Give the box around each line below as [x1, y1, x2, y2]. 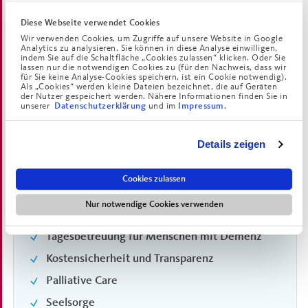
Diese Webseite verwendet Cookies [20, 16, 160, 28]
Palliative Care [46, 272, 118, 287]
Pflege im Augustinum [30, 111, 147, 127]
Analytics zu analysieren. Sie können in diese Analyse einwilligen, [20, 42, 278, 54]
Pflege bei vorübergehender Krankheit [46, 206, 236, 221]
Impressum [178, 100, 224, 112]
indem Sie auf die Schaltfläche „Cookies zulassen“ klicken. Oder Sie [20, 52, 286, 64]
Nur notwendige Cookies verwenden [85, 199, 223, 210]
